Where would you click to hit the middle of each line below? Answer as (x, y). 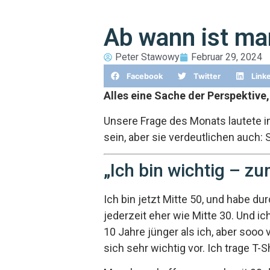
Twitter (207, 76)
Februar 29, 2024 (227, 57)
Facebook (145, 76)
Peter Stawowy (147, 57)
